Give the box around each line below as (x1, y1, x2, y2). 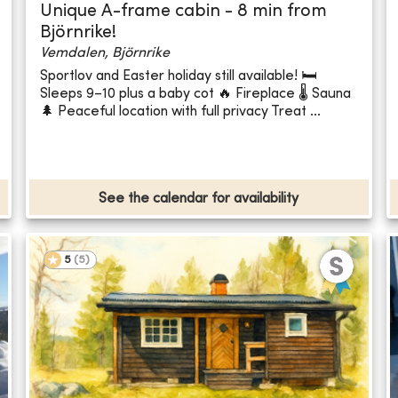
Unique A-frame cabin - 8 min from (40, 4, 328, 21)
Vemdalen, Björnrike (40, 46, 171, 61)
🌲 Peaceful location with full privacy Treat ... (40, 104, 322, 119)
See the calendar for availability (99, 192, 299, 207)
